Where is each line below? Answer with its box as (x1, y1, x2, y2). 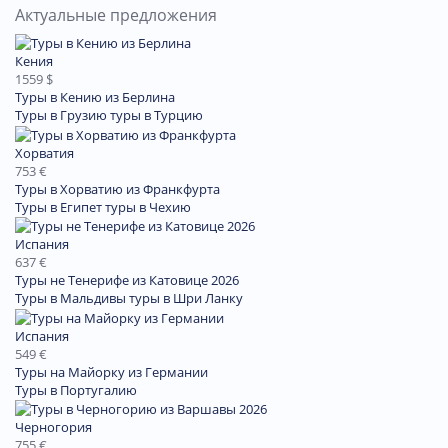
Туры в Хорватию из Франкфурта (15, 179, 220, 198)
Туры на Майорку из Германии (15, 362, 208, 381)
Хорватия (15, 143, 74, 162)
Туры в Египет (15, 197, 102, 216)
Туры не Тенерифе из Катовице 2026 (15, 271, 239, 290)
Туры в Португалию (15, 380, 137, 399)
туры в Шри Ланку (129, 289, 243, 308)
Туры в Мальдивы (15, 289, 126, 308)
